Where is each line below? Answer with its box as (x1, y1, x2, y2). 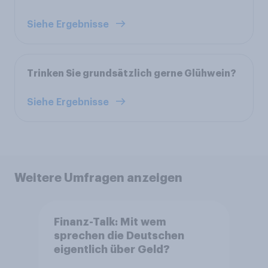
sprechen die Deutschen (53, 230, 184, 242)
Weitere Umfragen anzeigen (14, 171, 182, 184)
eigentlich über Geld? (53, 244, 170, 255)
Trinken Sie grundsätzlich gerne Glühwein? (27, 68, 236, 78)
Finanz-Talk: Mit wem (53, 217, 167, 228)
